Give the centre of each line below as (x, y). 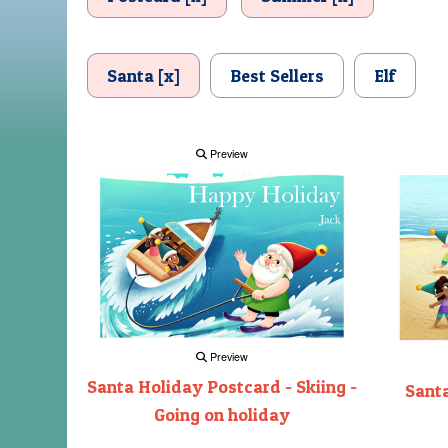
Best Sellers (277, 75)
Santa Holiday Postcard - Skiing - (222, 387)
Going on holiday (222, 415)
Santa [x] (143, 75)
